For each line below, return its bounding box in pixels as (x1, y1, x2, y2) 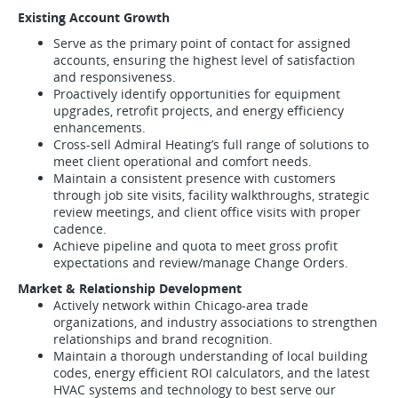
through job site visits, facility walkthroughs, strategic (53, 187, 370, 203)
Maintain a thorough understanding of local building (53, 347, 368, 364)
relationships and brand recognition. (53, 330, 273, 347)
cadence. (53, 220, 107, 237)
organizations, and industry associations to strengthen (53, 314, 378, 330)
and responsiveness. (53, 68, 176, 85)
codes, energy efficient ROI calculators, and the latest (53, 364, 370, 381)
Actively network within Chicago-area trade (53, 297, 308, 314)
